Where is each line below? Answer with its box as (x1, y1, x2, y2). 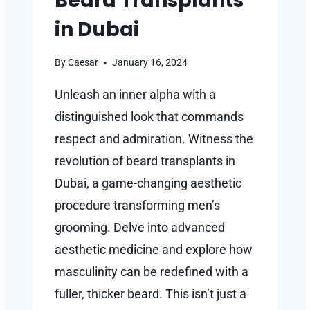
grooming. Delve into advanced (55, 220, 225, 235)
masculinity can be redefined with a (55, 264, 248, 280)
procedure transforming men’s (55, 198, 220, 213)
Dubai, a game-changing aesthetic (55, 176, 241, 191)
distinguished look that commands (55, 109, 244, 125)
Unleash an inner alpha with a (55, 87, 216, 102)
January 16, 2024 (112, 57, 188, 69)
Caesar (68, 57, 99, 69)
